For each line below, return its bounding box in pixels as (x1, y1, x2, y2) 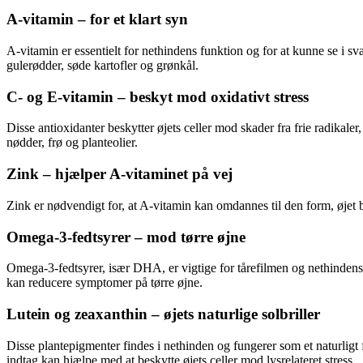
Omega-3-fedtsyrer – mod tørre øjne (6, 228, 246, 246)
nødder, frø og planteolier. (6, 135, 138, 150)
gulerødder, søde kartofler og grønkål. (6, 58, 199, 72)
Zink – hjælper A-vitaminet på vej (6, 165, 233, 183)
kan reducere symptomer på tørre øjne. (6, 275, 203, 290)
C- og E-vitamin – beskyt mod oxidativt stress (6, 88, 309, 105)
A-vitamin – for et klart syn (6, 11, 188, 28)
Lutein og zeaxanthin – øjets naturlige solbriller (6, 305, 320, 322)
